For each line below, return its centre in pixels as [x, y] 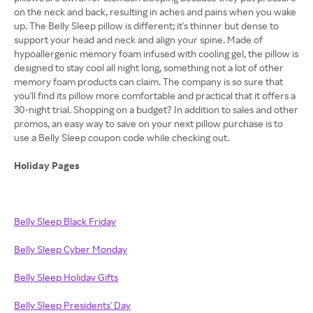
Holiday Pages [48, 165]
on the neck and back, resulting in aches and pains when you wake [155, 12]
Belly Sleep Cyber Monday [71, 249]
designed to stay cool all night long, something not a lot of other [149, 67]
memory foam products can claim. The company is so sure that [148, 81]
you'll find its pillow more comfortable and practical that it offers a [155, 95]
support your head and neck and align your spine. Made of [138, 39]
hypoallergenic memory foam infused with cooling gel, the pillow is [156, 53]
